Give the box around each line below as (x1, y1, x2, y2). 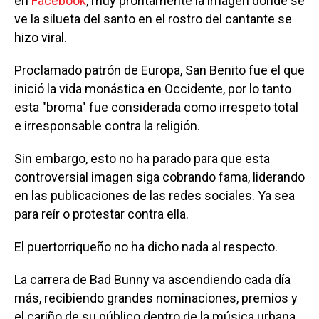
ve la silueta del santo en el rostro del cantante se (14, 11, 292, 26)
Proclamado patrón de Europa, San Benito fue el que (14, 62, 305, 78)
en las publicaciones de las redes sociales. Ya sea (14, 187, 295, 203)
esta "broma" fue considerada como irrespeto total (14, 99, 298, 115)
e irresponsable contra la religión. (14, 117, 200, 133)
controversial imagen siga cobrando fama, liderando (14, 169, 305, 184)
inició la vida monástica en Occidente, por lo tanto (14, 80, 291, 96)
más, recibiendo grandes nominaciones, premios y (14, 290, 298, 305)
